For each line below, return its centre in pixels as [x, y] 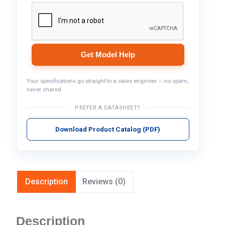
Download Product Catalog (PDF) [108, 129]
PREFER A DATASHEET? [108, 108]
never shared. [44, 89]
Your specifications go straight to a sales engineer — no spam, [107, 81]
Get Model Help [108, 54]
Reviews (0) [104, 182]
